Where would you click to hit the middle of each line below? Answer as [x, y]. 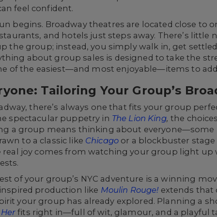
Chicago [102, 140]
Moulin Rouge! [130, 190]
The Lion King [139, 118]
